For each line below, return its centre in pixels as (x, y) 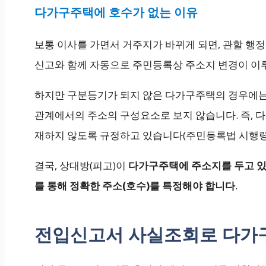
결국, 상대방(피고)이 (81, 166)
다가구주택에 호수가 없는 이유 (116, 12)
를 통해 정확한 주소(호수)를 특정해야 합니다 (135, 186)
